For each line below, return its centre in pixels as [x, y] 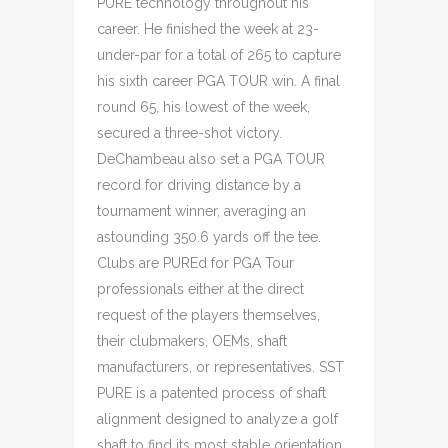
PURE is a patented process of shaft [211, 393]
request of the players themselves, [208, 315]
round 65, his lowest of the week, [203, 107]
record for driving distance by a [199, 185]
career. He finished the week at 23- [208, 29]
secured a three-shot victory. [189, 133]
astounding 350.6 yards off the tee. [209, 237]
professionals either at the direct [200, 289]
